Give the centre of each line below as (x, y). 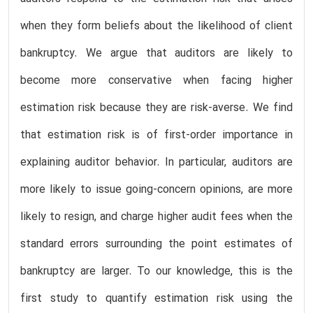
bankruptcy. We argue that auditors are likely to (156, 53)
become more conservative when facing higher (156, 81)
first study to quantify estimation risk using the (156, 299)
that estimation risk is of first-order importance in (156, 135)
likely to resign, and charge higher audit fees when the (156, 217)
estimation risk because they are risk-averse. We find (156, 108)
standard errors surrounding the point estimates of (156, 244)
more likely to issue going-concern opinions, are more (156, 190)
